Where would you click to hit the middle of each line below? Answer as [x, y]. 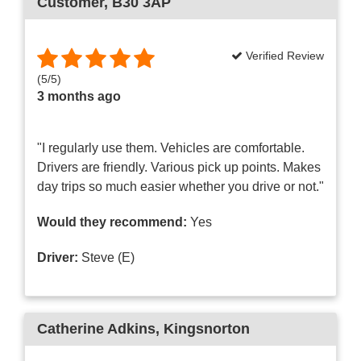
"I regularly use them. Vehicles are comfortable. [171, 147]
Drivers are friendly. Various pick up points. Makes [179, 167]
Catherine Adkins [96, 328]
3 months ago [79, 96]
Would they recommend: [112, 222]
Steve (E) [106, 257]
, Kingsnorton [203, 328]
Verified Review [283, 55]
